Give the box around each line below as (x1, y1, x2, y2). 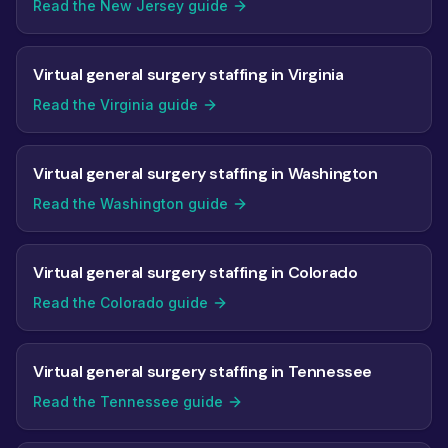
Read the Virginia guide (33, 96, 198, 113)
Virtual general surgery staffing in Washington (33, 163, 378, 184)
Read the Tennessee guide (33, 393, 223, 410)
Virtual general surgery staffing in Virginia (33, 64, 344, 85)
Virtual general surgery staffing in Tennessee (33, 361, 372, 382)
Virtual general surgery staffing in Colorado (33, 262, 358, 283)
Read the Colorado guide (33, 294, 208, 311)
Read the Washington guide (33, 195, 228, 212)
